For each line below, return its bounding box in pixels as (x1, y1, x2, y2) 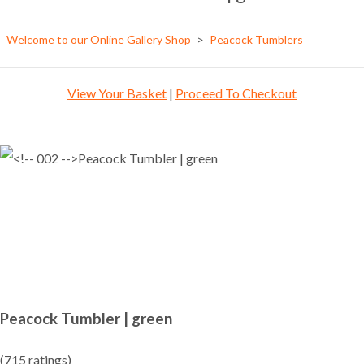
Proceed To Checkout (175, 85, 297, 102)
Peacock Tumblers (210, 32, 303, 47)
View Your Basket (67, 85, 167, 102)
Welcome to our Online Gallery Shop (6, 32, 191, 47)
